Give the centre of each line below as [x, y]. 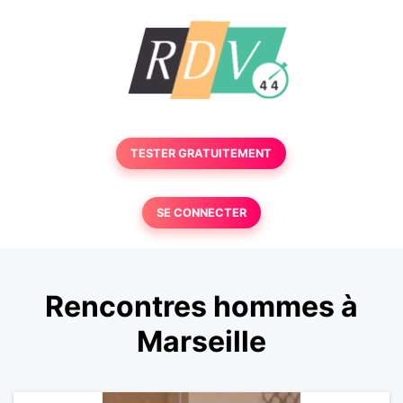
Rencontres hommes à [201, 307]
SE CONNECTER [201, 213]
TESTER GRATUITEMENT [201, 153]
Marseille [201, 342]
